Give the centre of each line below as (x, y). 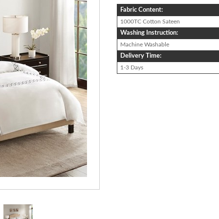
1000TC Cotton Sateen (150, 21)
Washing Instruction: (149, 33)
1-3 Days (132, 67)
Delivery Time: (141, 56)
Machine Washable (145, 44)
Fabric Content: (142, 10)
